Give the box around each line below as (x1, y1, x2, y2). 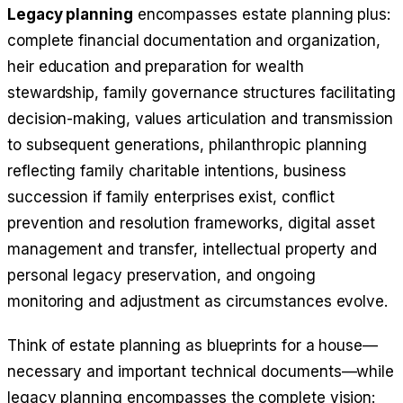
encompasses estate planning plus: (132, 4, 391, 23)
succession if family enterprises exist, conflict (7, 187, 336, 206)
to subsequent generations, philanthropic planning (7, 135, 368, 154)
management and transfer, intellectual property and (7, 239, 378, 258)
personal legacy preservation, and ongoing (7, 265, 316, 284)
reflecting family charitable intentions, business (7, 161, 347, 180)
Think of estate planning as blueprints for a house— (7, 336, 378, 354)
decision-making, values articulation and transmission (7, 109, 393, 128)
